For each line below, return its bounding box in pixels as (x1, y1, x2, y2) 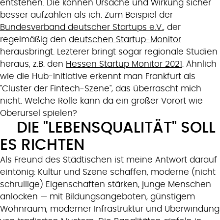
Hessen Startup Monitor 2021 (66, 60, 182, 69)
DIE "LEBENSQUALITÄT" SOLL (17, 120, 216, 136)
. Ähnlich (182, 60, 217, 69)
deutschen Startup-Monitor (69, 35, 181, 44)
